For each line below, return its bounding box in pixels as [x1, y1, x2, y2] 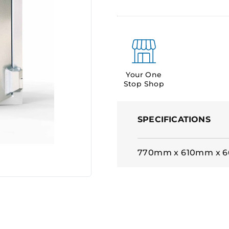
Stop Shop [123, 79, 165, 88]
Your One [126, 70, 162, 79]
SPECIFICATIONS [138, 114, 211, 124]
